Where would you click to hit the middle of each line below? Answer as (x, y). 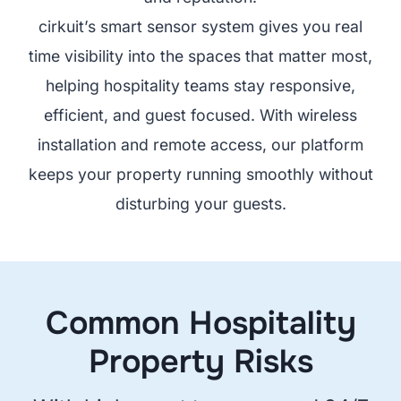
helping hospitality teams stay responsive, (200, 86)
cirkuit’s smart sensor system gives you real (200, 27)
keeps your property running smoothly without (200, 175)
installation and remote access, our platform (200, 145)
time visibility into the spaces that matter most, (200, 56)
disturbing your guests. (200, 204)
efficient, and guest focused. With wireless (200, 115)
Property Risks (200, 362)
